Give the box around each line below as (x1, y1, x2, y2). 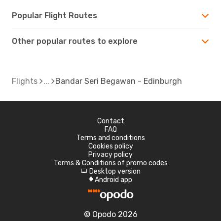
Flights (12, 76, 37, 86)
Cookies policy (88, 142, 133, 150)
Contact (97, 116, 124, 125)
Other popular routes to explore (12, 36, 138, 46)
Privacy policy (88, 150, 133, 159)
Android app (95, 175, 132, 184)
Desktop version (89, 167, 141, 176)
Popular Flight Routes (12, 10, 97, 20)
